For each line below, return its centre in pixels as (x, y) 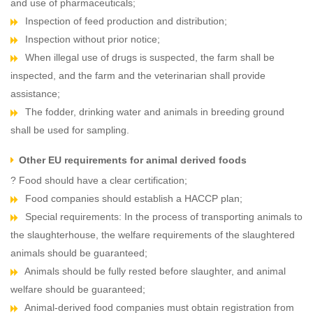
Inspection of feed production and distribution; (125, 21)
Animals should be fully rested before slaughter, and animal (154, 271)
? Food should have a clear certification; (99, 181)
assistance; (35, 94)
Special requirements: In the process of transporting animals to (162, 217)
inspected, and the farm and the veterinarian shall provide (138, 76)
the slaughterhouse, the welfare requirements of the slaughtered (153, 235)
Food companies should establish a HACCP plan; (132, 199)
